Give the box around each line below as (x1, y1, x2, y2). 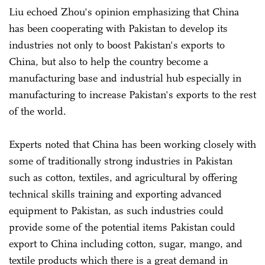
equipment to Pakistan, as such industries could (9, 203, 224, 217)
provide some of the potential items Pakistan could (9, 220, 235, 234)
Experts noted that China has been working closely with (9, 137, 256, 151)
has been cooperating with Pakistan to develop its (9, 21, 228, 35)
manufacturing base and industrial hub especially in (9, 71, 241, 85)
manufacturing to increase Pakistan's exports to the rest (9, 88, 256, 101)
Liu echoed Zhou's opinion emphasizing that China (9, 5, 239, 18)
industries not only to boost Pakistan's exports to (9, 38, 225, 51)
